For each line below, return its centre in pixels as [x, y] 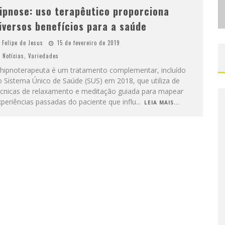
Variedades [43, 56]
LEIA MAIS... [162, 102]
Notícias [13, 56]
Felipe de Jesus [22, 43]
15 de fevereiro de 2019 [88, 43]
